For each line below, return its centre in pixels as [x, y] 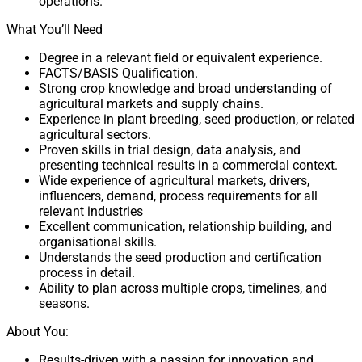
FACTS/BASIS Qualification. [118, 74]
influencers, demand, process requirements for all [178, 196]
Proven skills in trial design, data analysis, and [170, 150]
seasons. [64, 304]
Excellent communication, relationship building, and [185, 227]
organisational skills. [98, 242]
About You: [38, 332]
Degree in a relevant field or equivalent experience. [181, 58]
